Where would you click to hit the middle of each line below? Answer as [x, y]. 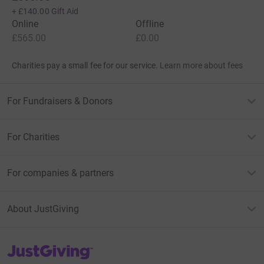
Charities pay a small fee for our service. [85, 65]
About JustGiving [43, 209]
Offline [150, 24]
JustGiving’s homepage [49, 248]
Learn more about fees [202, 65]
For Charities [33, 137]
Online [25, 24]
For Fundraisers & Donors [60, 101]
